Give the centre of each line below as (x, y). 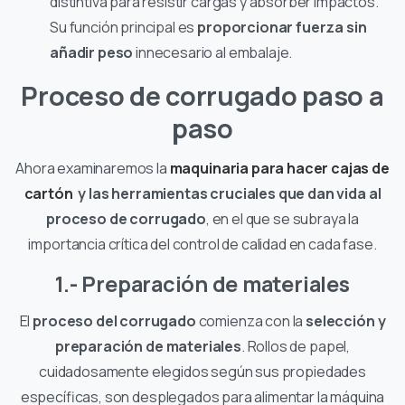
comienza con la (251, 320)
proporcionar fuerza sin (282, 27)
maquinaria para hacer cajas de (279, 168)
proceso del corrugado (116, 320)
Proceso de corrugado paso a (202, 95)
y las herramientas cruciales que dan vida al (227, 193)
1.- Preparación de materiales (202, 283)
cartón (48, 193)
